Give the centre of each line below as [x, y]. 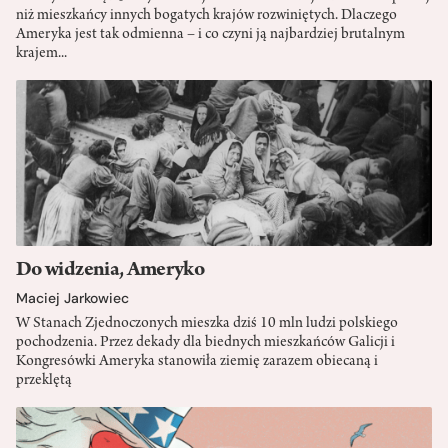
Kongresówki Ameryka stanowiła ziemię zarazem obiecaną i [197, 361]
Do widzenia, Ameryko [110, 270]
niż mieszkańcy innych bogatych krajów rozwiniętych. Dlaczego [206, 15]
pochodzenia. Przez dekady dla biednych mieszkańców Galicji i [205, 342]
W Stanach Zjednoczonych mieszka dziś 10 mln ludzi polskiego [207, 323]
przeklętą [44, 380]
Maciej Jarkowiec [72, 297]
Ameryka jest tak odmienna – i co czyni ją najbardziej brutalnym [210, 34]
